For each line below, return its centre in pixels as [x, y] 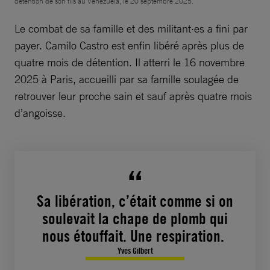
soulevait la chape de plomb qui [135, 218]
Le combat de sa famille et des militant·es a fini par [131, 28]
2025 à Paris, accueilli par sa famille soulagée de [127, 79]
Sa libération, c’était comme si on [135, 201]
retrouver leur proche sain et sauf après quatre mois [133, 96]
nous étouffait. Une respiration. [135, 236]
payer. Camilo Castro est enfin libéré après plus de [129, 45]
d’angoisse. [45, 112]
